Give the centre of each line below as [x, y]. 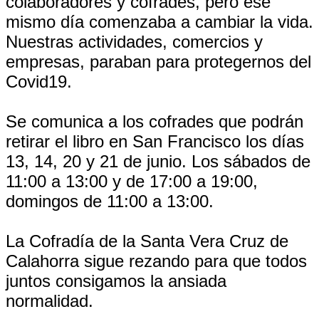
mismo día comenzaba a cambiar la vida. [159, 22]
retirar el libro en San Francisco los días [155, 141]
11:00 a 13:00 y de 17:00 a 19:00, [132, 181]
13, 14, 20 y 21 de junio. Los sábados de [158, 161]
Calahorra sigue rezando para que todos [156, 261]
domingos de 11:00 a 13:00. [110, 201]
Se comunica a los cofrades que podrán [155, 121]
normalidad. [49, 301]
